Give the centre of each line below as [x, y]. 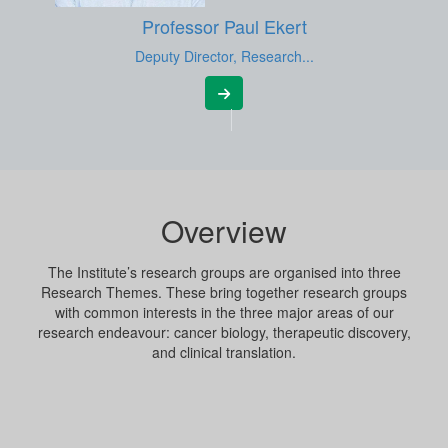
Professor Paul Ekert [224, 25]
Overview [224, 230]
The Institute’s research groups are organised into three [224, 271]
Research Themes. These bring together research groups [224, 291]
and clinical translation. [224, 351]
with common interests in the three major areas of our [224, 311]
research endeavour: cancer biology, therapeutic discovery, [224, 331]
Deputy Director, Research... [224, 55]
